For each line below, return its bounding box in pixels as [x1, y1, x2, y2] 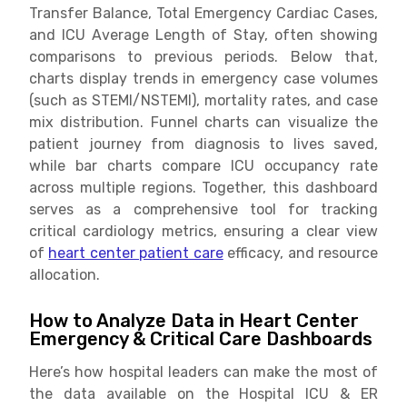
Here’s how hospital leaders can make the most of [29, 362, 378, 381]
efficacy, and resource [223, 243, 379, 262]
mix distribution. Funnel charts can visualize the [29, 113, 378, 131]
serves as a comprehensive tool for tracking [29, 200, 378, 218]
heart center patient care [48, 243, 223, 262]
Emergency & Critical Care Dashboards [29, 327, 372, 350]
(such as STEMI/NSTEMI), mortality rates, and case [29, 91, 378, 109]
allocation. [29, 265, 100, 283]
